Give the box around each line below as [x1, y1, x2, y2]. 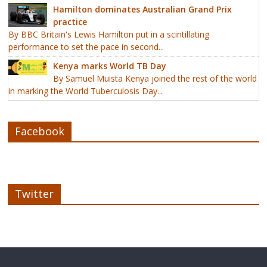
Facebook [15, 124, 65, 139]
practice [53, 16, 88, 28]
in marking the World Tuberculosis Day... [8, 85, 163, 97]
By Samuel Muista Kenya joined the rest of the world [53, 73, 257, 85]
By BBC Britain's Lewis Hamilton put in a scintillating [8, 29, 210, 41]
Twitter [15, 187, 54, 201]
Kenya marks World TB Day [53, 60, 167, 72]
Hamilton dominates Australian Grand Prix [53, 4, 232, 15]
